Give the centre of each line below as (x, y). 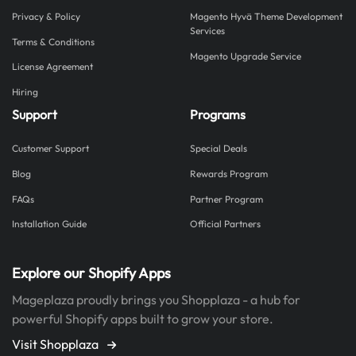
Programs (218, 114)
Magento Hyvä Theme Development (266, 16)
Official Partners (225, 224)
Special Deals (219, 149)
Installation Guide (49, 224)
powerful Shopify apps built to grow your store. (143, 318)
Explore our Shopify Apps (91, 273)
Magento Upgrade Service (246, 56)
